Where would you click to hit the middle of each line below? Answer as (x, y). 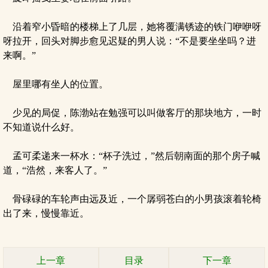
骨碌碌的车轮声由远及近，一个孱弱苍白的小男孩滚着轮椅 (132, 199)
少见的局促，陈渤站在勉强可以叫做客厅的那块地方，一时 (132, 113)
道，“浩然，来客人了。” (55, 170)
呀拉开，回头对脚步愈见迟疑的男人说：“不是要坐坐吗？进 (130, 41)
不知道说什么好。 (41, 127)
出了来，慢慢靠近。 (46, 213)
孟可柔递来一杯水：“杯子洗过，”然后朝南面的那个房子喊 (132, 156)
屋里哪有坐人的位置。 (56, 84)
